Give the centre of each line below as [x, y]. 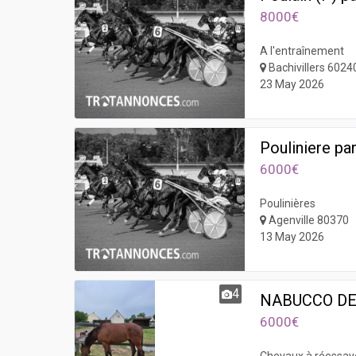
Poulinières [288, 204]
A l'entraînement [302, 51]
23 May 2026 [292, 85]
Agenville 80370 [308, 221]
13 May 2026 [292, 237]
